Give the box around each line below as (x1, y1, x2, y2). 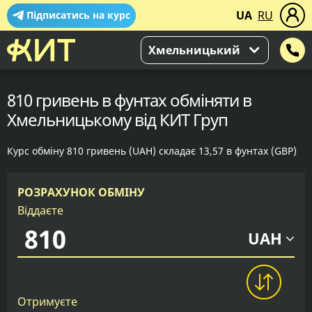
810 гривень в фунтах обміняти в (7, 88, 251, 111)
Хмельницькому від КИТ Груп (7, 108, 228, 131)
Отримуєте (17, 294, 77, 309)
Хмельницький (148, 42, 240, 58)
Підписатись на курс (26, 8, 130, 22)
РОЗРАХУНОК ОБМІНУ (17, 185, 145, 200)
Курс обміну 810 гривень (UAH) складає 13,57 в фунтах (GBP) (7, 144, 297, 157)
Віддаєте (17, 203, 63, 218)
